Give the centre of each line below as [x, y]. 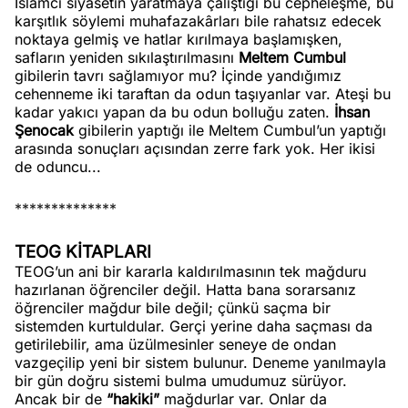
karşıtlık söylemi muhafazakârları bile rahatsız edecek [198, 21]
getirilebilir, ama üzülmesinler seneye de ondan [175, 344]
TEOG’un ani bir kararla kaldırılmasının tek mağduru [190, 271]
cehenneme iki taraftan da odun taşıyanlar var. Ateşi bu [203, 94]
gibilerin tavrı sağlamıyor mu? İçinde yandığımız [178, 76]
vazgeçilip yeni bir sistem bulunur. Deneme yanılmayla [200, 362]
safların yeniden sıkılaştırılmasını [127, 57]
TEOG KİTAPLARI [83, 252]
